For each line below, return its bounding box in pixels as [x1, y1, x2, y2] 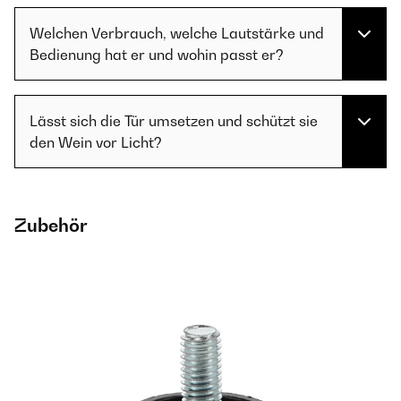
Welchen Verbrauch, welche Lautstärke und [30, 24, 324, 43]
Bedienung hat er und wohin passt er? [30, 46, 284, 64]
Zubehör [14, 215, 88, 237]
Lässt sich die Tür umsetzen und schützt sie [30, 112, 318, 131]
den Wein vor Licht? [30, 133, 162, 152]
